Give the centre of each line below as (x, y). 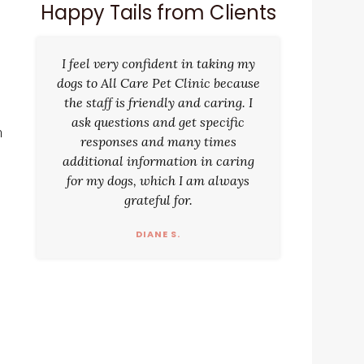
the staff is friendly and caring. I (158, 102)
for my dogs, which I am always (158, 180)
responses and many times (158, 141)
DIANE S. (158, 234)
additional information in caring (158, 160)
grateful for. (158, 199)
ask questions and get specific (158, 121)
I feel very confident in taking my (158, 63)
